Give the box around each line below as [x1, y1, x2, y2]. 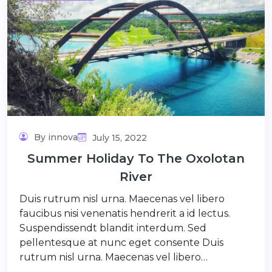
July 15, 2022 [90, 132, 147, 143]
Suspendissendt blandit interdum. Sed [19, 222, 206, 234]
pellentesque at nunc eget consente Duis [19, 236, 223, 248]
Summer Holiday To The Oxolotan [27, 151, 245, 166]
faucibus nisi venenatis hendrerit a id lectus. [19, 207, 230, 219]
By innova [32, 131, 78, 143]
